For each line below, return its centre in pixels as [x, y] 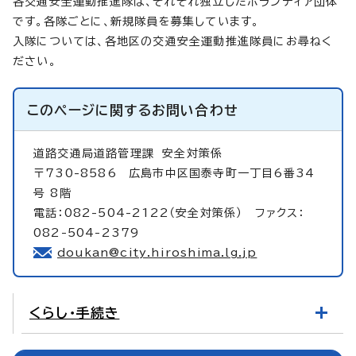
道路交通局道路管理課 [98, 154]
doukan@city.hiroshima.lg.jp [157, 253]
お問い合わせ [195, 110]
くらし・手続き [75, 313]
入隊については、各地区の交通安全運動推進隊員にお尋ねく [173, 42]
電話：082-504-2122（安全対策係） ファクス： [169, 213]
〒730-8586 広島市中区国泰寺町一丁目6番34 [174, 174]
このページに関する [89, 110]
